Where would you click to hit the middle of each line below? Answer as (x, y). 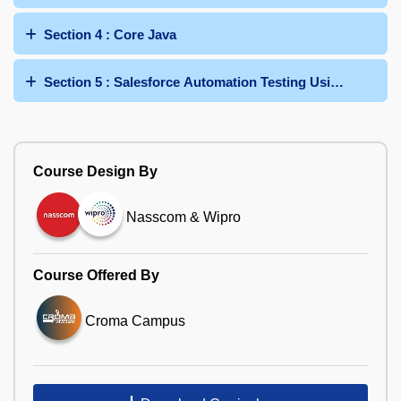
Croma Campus (135, 320)
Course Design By (95, 171)
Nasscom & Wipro (183, 218)
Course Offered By (96, 275)
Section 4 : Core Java (110, 35)
